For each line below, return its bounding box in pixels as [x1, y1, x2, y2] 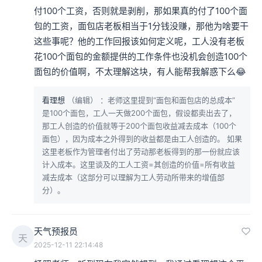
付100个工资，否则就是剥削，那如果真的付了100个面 [34, 5, 247, 16]
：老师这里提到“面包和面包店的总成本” [100, 95, 235, 105]
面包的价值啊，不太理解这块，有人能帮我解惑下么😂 [34, 65, 246, 77]
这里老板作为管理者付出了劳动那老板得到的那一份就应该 [42, 146, 240, 156]
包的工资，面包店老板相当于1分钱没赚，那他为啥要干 [34, 20, 249, 32]
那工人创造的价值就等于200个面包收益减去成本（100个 [42, 120, 236, 130]
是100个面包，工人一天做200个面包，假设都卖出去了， [42, 108, 236, 118]
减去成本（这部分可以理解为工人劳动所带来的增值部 [42, 172, 225, 182]
